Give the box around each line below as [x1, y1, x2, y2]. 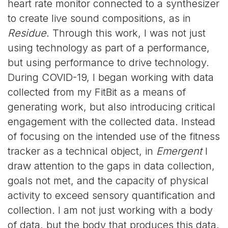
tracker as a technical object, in [8, 145, 156, 158]
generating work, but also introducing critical [8, 101, 215, 113]
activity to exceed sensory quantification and [8, 189, 215, 202]
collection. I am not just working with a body [8, 204, 213, 217]
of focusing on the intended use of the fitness [8, 130, 220, 143]
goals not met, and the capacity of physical [8, 175, 209, 187]
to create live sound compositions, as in [8, 12, 191, 25]
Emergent [156, 145, 202, 158]
